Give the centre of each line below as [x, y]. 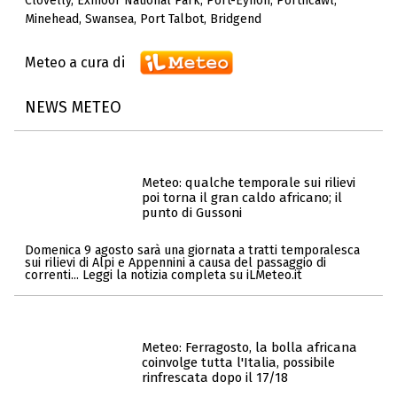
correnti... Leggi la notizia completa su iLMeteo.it [163, 275]
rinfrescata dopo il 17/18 [215, 378]
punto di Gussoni [192, 213]
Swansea [109, 19]
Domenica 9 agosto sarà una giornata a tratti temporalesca [192, 250]
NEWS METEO [73, 107]
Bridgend [236, 19]
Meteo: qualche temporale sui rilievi [249, 183]
